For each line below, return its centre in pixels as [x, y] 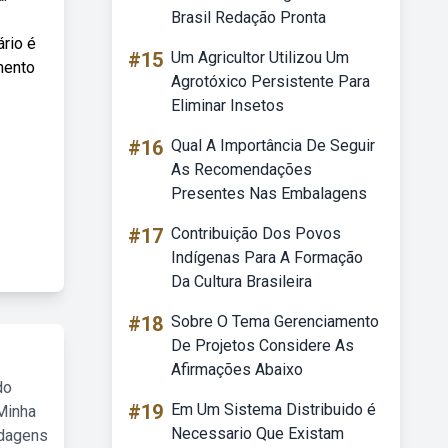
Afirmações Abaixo [237, 369]
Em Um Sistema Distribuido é [273, 409]
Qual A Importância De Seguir [273, 145]
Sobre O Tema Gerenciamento [275, 321]
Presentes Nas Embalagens [269, 193]
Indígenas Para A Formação [267, 257]
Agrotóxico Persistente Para [270, 81]
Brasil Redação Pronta [248, 17]
